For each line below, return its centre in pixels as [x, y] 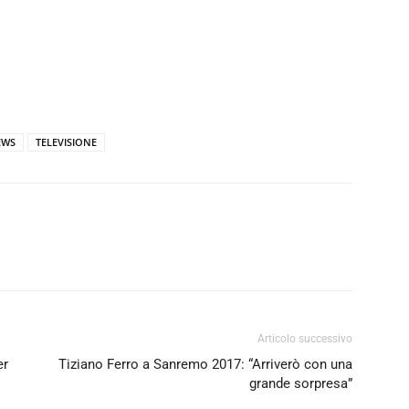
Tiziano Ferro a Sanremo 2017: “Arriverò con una [205, 365]
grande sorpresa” [301, 384]
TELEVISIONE [66, 142]
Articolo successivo [305, 339]
